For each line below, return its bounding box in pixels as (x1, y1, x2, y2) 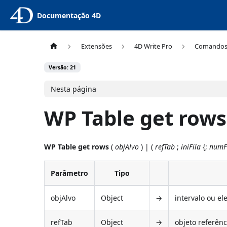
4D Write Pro (134, 42, 172, 51)
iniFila (181, 141, 201, 152)
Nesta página (51, 84, 96, 94)
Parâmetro (51, 168, 89, 178)
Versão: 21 (49, 64, 77, 71)
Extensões (81, 42, 112, 51)
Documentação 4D (36, 10, 101, 20)
